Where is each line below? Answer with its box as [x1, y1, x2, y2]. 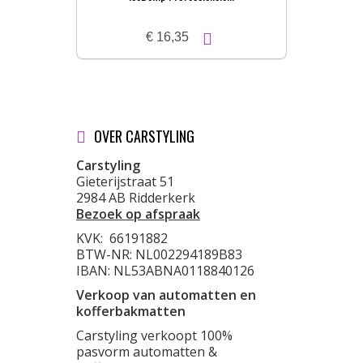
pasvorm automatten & [76, 343, 217, 361]
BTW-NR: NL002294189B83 [76, 246, 242, 263]
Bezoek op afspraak [76, 205, 200, 223]
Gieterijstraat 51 [76, 173, 174, 190]
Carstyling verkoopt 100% [76, 327, 233, 344]
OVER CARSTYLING [94, 126, 194, 147]
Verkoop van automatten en [76, 286, 256, 304]
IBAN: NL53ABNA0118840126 [76, 262, 254, 280]
